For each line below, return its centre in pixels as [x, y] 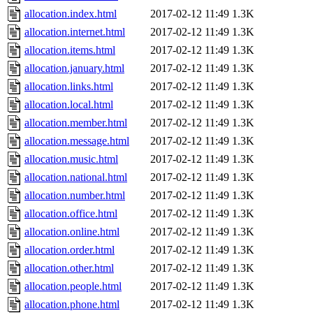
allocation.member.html [76, 123]
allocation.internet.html [75, 32]
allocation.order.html [70, 250]
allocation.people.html [73, 286]
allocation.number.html [75, 196]
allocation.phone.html [72, 305]
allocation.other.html [69, 268]
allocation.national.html [76, 177]
